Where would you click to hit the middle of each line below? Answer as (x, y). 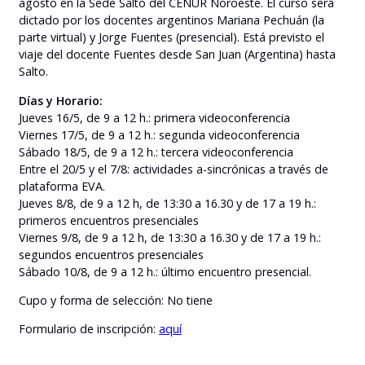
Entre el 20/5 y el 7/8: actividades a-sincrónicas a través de (174, 169)
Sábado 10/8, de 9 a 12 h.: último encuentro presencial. (165, 271)
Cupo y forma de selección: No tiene (116, 300)
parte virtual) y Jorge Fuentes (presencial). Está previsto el (172, 37)
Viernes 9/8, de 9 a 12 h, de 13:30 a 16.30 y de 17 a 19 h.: (170, 237)
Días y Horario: (61, 100)
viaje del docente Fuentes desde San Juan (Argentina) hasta (177, 55)
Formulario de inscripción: (89, 329)
